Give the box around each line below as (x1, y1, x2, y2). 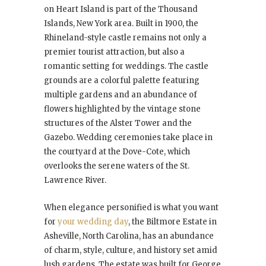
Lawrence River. (44, 175, 108, 186)
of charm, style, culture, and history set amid (44, 245, 217, 256)
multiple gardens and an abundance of (44, 90, 197, 100)
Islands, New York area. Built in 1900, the (44, 18, 198, 29)
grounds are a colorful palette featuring (44, 75, 199, 86)
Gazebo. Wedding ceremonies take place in (44, 132, 213, 143)
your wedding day (58, 217, 128, 227)
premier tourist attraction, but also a (44, 47, 185, 58)
